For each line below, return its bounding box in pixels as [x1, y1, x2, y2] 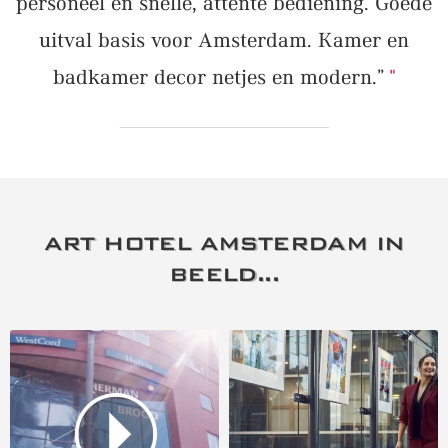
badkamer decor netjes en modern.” [52, 68, 384, 89]
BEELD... [168, 262, 280, 287]
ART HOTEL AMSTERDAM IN [43, 231, 405, 256]
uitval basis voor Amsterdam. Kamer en [39, 31, 409, 52]
